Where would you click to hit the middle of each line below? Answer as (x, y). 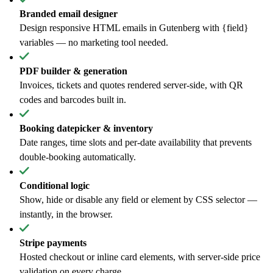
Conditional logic (55, 186)
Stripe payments (53, 243)
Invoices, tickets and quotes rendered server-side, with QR (131, 85)
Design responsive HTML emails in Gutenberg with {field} (134, 28)
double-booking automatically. (78, 157)
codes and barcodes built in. (73, 100)
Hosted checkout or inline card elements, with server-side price (140, 257)
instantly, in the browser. (66, 214)
